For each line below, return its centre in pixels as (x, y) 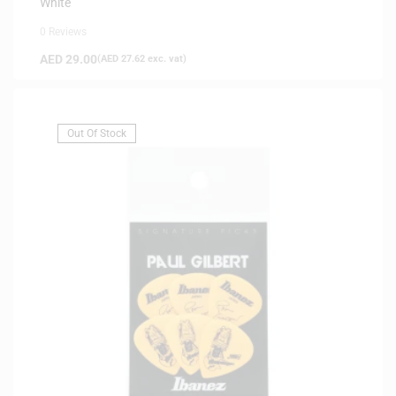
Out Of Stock (97, 133)
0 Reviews (63, 31)
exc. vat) (166, 58)
